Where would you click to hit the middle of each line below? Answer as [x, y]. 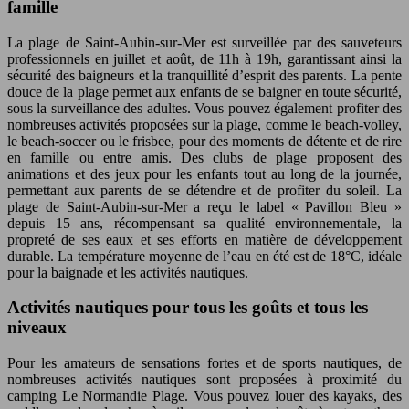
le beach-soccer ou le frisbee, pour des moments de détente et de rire [204, 141]
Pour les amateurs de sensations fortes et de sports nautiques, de [204, 362]
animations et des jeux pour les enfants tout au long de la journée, [204, 173]
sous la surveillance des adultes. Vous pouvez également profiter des [204, 108]
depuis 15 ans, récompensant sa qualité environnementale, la [204, 223]
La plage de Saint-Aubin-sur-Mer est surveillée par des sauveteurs [204, 42]
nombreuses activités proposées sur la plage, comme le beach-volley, [204, 124]
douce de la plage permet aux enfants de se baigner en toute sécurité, [204, 91]
